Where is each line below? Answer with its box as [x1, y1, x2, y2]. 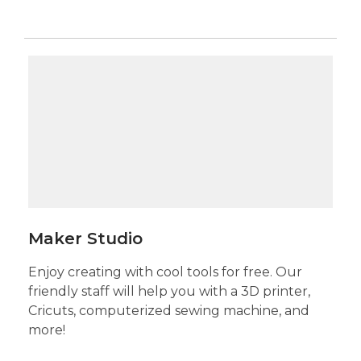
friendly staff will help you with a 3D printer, [28, 284, 310, 299]
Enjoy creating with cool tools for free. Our [28, 264, 302, 280]
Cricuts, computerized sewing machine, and [28, 303, 309, 318]
